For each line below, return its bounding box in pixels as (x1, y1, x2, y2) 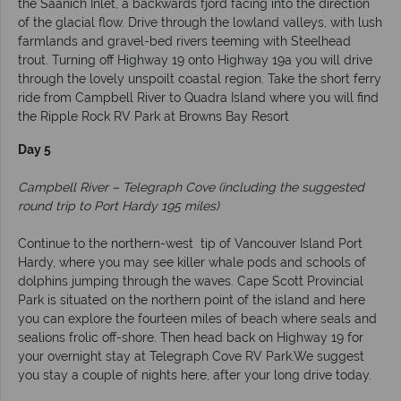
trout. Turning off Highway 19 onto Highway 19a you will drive (18, 53, 372, 68)
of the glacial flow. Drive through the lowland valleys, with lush (18, 15, 382, 30)
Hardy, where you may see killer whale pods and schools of (18, 255, 366, 270)
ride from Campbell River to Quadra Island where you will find (18, 90, 379, 106)
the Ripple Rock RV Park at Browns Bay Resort (18, 109, 289, 124)
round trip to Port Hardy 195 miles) (18, 199, 219, 214)
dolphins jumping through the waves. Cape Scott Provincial (18, 274, 363, 289)
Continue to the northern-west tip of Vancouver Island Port (18, 236, 363, 252)
